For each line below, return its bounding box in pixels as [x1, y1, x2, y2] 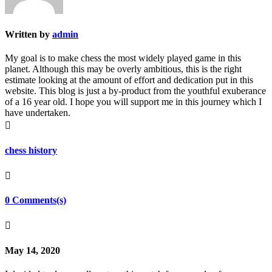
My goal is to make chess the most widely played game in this [5, 53, 241, 64]
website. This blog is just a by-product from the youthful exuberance [5, 86, 266, 97]
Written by [5, 29, 52, 40]
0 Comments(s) [5, 195, 66, 206]
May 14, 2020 [5, 245, 60, 256]
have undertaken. [5, 107, 70, 118]
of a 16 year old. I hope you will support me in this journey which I [5, 97, 262, 107]
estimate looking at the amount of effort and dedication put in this [5, 75, 253, 86]
